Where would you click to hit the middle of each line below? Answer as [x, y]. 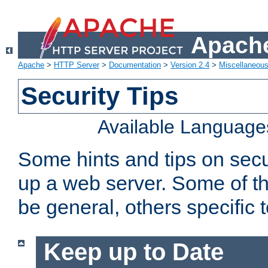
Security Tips [100, 96]
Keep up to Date [133, 252]
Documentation [135, 65]
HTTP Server [77, 65]
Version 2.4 [190, 65]
